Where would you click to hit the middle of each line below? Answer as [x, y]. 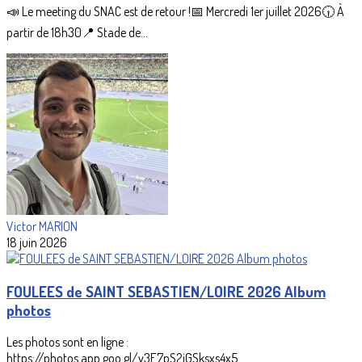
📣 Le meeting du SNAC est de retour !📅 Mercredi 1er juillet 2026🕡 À [175, 11]
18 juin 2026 [37, 242]
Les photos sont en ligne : [67, 342]
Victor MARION [42, 226]
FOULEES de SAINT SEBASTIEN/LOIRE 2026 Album [166, 291]
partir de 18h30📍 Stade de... [77, 32]
